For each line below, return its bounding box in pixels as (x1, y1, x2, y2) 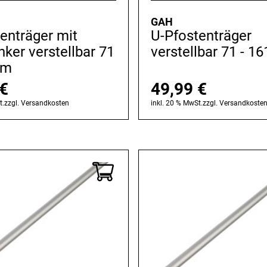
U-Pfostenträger (150, 27, 252, 45)
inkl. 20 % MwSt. (150, 99, 203, 108)
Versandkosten (21, 99, 70, 108)
